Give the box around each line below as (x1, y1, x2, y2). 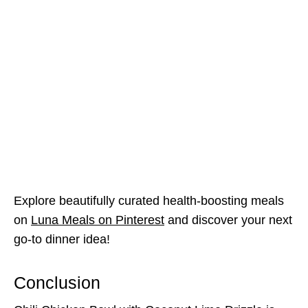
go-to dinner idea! (14, 232, 110, 246)
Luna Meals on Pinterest (31, 212, 164, 227)
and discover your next (164, 212, 292, 227)
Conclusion (14, 273, 100, 293)
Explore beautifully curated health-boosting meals (14, 193, 284, 208)
